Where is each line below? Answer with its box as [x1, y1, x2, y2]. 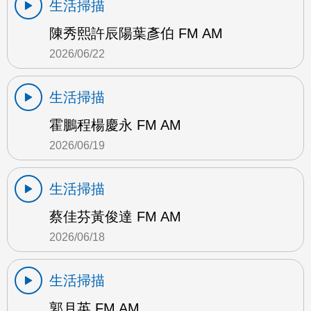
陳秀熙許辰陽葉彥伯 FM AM [49, 26, 223, 42]
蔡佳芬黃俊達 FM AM [49, 209, 181, 225]
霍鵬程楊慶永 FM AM [49, 117, 181, 133]
